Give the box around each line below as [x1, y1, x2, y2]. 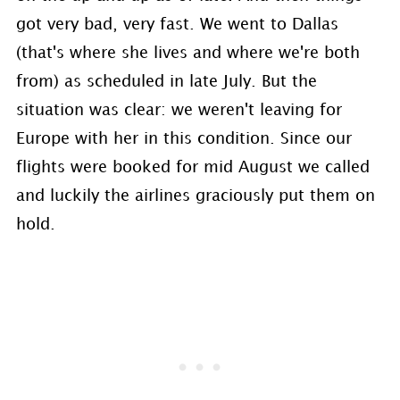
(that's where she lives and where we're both [15, 46, 360, 61]
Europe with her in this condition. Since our [15, 131, 352, 146]
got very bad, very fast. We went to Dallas [15, 17, 338, 32]
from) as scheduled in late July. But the [15, 74, 317, 89]
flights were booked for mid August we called [15, 160, 370, 175]
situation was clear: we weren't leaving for [15, 103, 342, 118]
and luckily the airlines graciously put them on [15, 188, 375, 204]
